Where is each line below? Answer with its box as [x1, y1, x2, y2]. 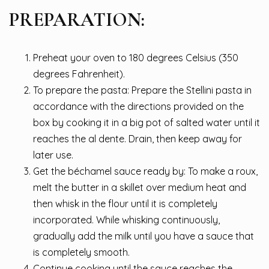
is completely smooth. [33, 246, 130, 259]
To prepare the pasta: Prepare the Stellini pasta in [33, 84, 252, 97]
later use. [33, 149, 73, 162]
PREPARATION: [9, 8, 145, 32]
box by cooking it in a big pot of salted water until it [33, 116, 260, 129]
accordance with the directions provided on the [33, 100, 244, 113]
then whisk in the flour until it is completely [33, 198, 217, 210]
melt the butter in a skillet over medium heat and [33, 181, 246, 194]
